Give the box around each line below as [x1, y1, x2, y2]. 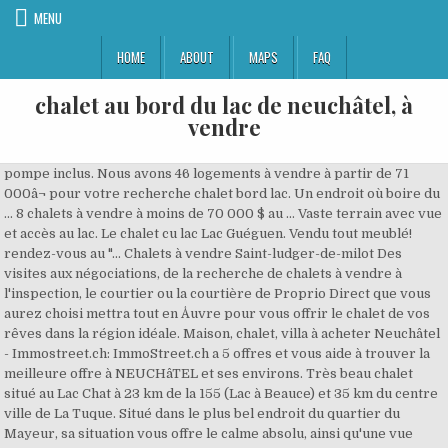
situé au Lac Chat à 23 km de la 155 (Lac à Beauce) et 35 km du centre [4, 386, 439, 401]
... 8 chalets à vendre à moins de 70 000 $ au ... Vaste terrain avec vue [4, 206, 443, 221]
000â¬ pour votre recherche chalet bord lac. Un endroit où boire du [4, 186, 441, 201]
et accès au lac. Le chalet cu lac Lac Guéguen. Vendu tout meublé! [4, 226, 413, 241]
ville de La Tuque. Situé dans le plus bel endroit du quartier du [4, 406, 401, 421]
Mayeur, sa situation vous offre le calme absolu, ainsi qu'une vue [4, 426, 414, 441]
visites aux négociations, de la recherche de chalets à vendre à [4, 266, 403, 281]
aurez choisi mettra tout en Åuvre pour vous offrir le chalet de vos [4, 306, 431, 321]
